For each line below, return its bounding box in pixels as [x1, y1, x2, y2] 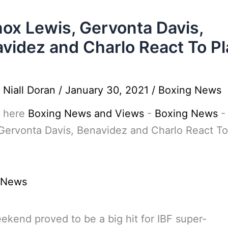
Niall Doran [3, 83, 59, 96]
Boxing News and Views [28, 107, 144, 120]
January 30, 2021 [65, 83, 152, 96]
